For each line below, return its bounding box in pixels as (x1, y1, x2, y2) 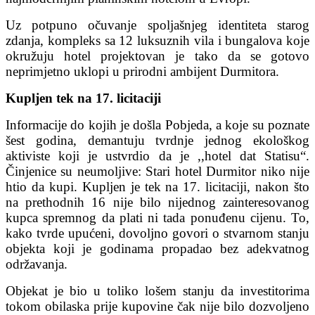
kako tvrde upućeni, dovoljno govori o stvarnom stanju (6, 225, 309, 240)
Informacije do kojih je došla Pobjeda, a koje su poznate (6, 117, 309, 132)
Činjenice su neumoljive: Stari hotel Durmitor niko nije (6, 163, 309, 179)
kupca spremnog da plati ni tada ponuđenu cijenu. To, (6, 210, 309, 225)
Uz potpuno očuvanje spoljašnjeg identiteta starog (6, 17, 309, 32)
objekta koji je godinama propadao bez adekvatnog (6, 240, 309, 256)
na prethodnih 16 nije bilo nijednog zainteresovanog (6, 194, 309, 210)
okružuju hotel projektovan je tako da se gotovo (6, 48, 309, 63)
